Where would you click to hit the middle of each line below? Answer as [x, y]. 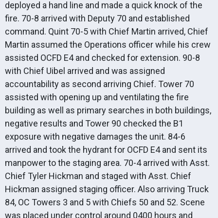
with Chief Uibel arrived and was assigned [85, 71]
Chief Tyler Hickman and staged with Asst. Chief [98, 176]
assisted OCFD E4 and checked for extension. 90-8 [102, 58]
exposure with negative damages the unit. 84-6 [95, 136]
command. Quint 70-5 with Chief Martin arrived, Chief [107, 31]
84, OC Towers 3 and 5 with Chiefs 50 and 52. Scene [105, 202]
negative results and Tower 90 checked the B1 [94, 123]
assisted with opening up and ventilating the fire [97, 97]
